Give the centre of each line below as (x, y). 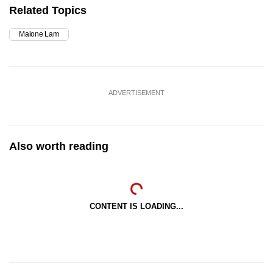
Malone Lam (39, 34)
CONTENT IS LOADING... (136, 207)
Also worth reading (59, 147)
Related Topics (48, 11)
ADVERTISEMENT (136, 93)
